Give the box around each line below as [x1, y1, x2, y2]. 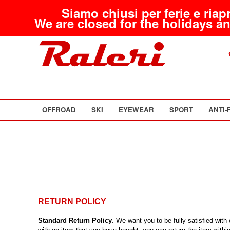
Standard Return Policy [37, 217, 112, 225]
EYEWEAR [119, 105, 155, 114]
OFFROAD [42, 105, 76, 114]
